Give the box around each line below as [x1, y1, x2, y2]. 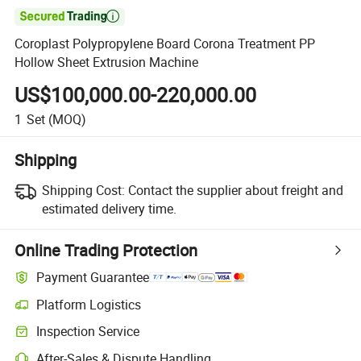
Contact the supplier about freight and [127, 180, 343, 199]
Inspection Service [36, 322, 140, 341]
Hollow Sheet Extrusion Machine [15, 53, 199, 72]
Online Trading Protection [15, 239, 198, 261]
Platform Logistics [36, 295, 142, 313]
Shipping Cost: [41, 180, 125, 199]
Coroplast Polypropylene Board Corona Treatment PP [15, 35, 316, 53]
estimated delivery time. [41, 199, 176, 218]
